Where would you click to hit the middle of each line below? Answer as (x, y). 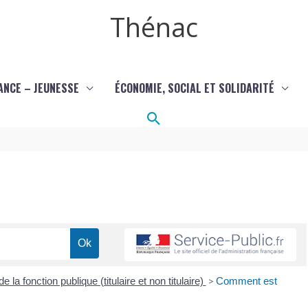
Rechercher (188, 118)
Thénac (154, 27)
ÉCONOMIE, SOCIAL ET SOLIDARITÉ (194, 88)
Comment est (246, 280)
